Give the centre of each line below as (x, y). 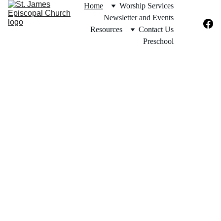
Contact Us (156, 29)
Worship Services (147, 6)
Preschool (158, 41)
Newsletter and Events (139, 18)
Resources (106, 29)
